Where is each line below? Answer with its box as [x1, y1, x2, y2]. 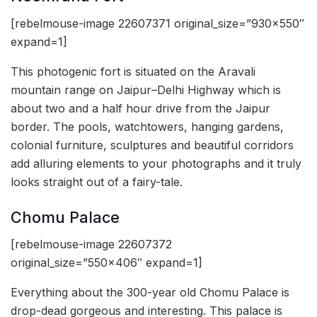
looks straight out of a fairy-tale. [11, 175, 183, 190]
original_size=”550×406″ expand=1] [11, 255, 202, 270]
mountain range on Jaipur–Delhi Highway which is [11, 83, 281, 98]
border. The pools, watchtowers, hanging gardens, [11, 120, 284, 134]
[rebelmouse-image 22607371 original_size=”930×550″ [11, 16, 304, 31]
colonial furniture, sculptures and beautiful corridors [11, 138, 294, 153]
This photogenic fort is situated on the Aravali [11, 64, 255, 79]
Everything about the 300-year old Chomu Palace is [11, 285, 289, 300]
